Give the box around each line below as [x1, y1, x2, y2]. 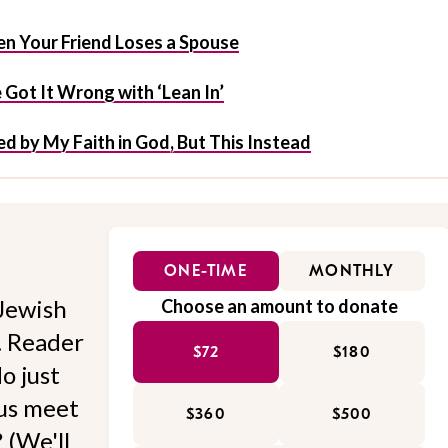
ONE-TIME [164, 262, 248, 281]
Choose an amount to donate [160, 295, 398, 318]
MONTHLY [309, 262, 395, 281]
